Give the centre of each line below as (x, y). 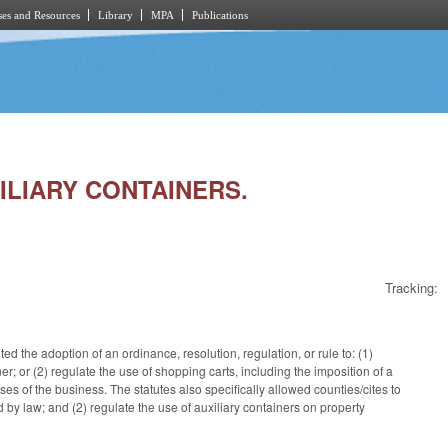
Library (115, 15)
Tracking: (411, 288)
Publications (220, 15)
